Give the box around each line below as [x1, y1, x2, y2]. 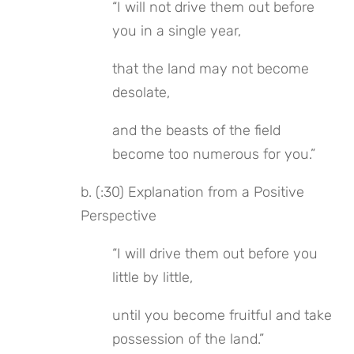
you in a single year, [112, 22, 242, 40]
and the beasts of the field [112, 122, 281, 139]
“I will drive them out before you [112, 245, 318, 262]
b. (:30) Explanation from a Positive [81, 183, 305, 201]
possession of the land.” [112, 330, 265, 348]
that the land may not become [112, 60, 310, 77]
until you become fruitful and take [112, 307, 333, 324]
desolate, [112, 84, 171, 101]
